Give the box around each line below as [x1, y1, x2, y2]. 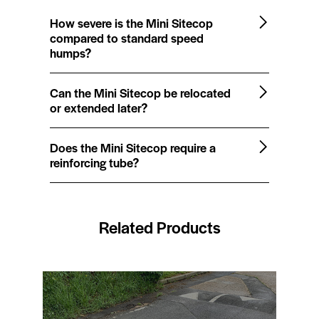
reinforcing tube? [50, 153, 139, 171]
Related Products [98, 215, 221, 239]
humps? [50, 43, 91, 61]
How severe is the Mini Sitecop [50, 14, 213, 31]
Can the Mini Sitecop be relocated [50, 83, 231, 101]
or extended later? [50, 98, 147, 116]
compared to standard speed [50, 28, 204, 46]
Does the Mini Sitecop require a [50, 138, 216, 156]
